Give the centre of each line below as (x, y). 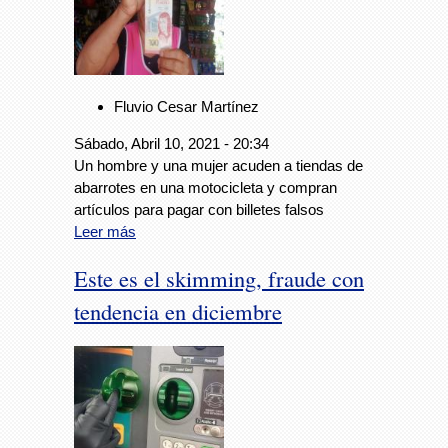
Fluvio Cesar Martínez (186, 106)
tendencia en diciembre (178, 310)
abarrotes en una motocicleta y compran (205, 187)
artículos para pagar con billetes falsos (199, 209)
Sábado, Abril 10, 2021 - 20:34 (171, 143)
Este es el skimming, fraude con (219, 277)
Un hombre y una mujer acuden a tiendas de (218, 165)
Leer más (105, 231)
